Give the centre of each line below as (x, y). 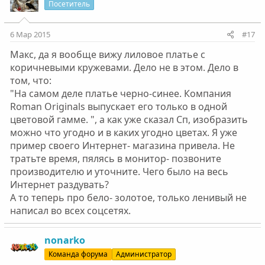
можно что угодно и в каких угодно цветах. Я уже (123, 132)
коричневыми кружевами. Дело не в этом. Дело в (124, 67)
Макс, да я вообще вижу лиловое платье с (107, 54)
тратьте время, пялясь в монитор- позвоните (115, 158)
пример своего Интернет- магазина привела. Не (122, 145)
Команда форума (78, 254)
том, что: (30, 80)
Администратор (143, 254)
